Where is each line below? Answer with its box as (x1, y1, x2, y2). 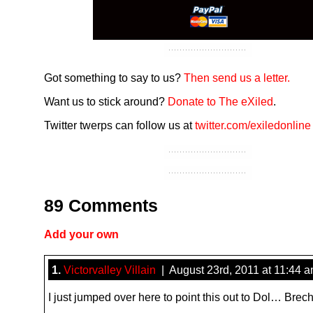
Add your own (44, 227, 119, 240)
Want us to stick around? (44, 95, 168, 108)
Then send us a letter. (184, 71, 290, 84)
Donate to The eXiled (168, 95, 273, 108)
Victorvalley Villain (64, 263, 156, 276)
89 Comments (44, 195, 158, 215)
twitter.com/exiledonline (195, 119, 311, 131)
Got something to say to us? (44, 71, 184, 84)
